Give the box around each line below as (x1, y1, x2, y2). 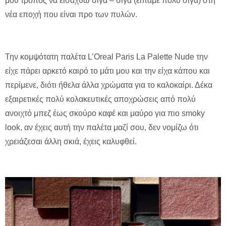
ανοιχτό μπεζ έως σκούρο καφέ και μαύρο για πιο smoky (5, 109, 205, 118)
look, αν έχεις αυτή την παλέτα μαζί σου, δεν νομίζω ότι (5, 123, 199, 132)
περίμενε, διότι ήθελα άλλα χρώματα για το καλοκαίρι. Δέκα (5, 81, 212, 90)
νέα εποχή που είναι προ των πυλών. (5, 10, 137, 19)
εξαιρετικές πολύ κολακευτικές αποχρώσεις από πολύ (5, 95, 196, 104)
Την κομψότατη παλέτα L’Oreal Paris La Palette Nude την (5, 52, 208, 62)
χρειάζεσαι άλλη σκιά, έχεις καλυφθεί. (5, 137, 137, 146)
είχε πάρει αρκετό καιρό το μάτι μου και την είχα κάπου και (5, 67, 210, 76)
